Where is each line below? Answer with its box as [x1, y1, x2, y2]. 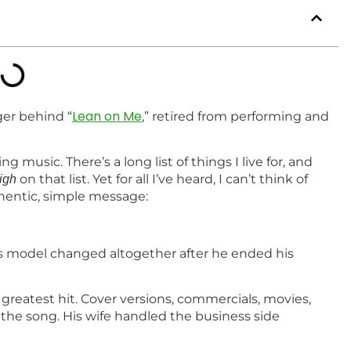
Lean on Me [72, 107, 142, 125]
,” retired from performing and [142, 108, 329, 124]
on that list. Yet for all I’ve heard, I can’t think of [16, 172, 308, 187]
